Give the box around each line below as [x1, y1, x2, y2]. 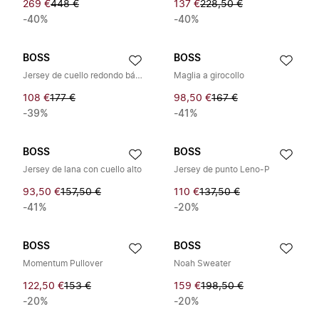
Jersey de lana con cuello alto [23, 165, 142, 174]
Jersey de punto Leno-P [174, 165, 270, 174]
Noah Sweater [174, 259, 231, 268]
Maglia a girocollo [174, 71, 244, 80]
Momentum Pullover [23, 259, 103, 268]
